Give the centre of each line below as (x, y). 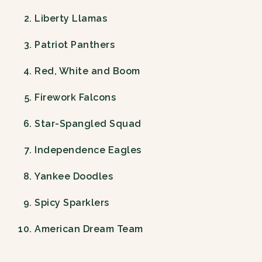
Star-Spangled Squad (88, 124)
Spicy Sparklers (72, 203)
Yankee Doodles (74, 177)
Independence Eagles (88, 150)
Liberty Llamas (71, 19)
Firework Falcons (75, 98)
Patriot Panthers (75, 45)
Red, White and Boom (87, 71)
